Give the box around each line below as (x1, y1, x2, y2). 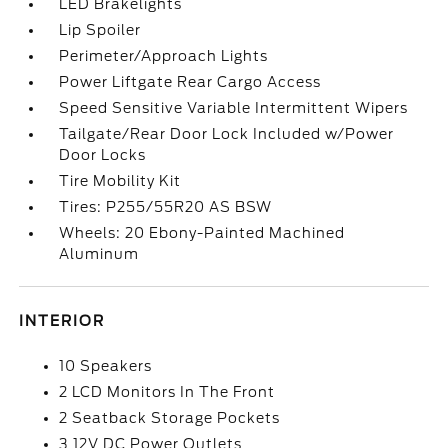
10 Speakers (59, 358, 153, 374)
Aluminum (59, 246, 140, 262)
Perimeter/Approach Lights (59, 48, 269, 64)
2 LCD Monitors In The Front (59, 384, 276, 400)
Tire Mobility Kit (59, 173, 182, 189)
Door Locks (59, 147, 147, 163)
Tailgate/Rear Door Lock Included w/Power (59, 126, 395, 142)
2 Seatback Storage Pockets (59, 410, 281, 426)
